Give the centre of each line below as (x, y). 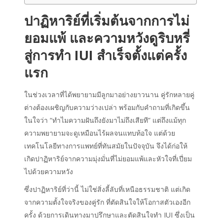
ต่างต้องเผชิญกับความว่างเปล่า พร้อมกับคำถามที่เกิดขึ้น (107, 107)
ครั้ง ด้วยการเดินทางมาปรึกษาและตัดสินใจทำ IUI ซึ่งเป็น (110, 215)
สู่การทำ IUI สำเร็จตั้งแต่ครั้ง (106, 55)
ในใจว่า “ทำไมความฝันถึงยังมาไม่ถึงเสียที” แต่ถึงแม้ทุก (105, 120)
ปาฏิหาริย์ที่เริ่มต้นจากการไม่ (107, 20)
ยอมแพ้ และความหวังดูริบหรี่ (107, 37)
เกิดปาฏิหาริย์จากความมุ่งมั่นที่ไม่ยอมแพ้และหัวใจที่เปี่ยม (108, 158)
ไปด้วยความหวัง (49, 171)
